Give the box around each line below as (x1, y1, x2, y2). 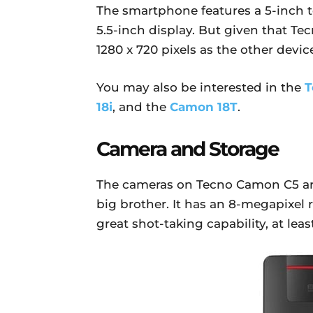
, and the (112, 100, 170, 114)
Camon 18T (170, 100, 238, 114)
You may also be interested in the (96, 80, 305, 94)
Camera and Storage (96, 137, 279, 161)
